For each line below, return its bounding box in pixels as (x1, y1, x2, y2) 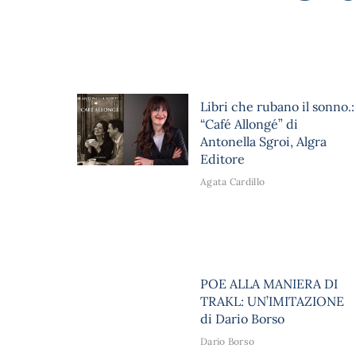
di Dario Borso (200, 311, 284, 327)
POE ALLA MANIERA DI (200, 276, 338, 292)
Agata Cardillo (200, 175, 265, 188)
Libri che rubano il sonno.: (200, 98, 354, 114)
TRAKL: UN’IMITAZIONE (200, 293, 344, 310)
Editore (200, 150, 245, 167)
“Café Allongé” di (200, 115, 298, 132)
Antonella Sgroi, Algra (200, 133, 327, 149)
